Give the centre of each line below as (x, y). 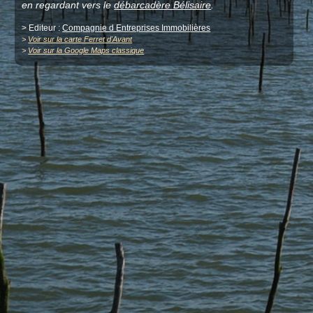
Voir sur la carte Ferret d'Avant (80, 39)
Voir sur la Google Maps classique (86, 51)
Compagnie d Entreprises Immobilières (137, 28)
